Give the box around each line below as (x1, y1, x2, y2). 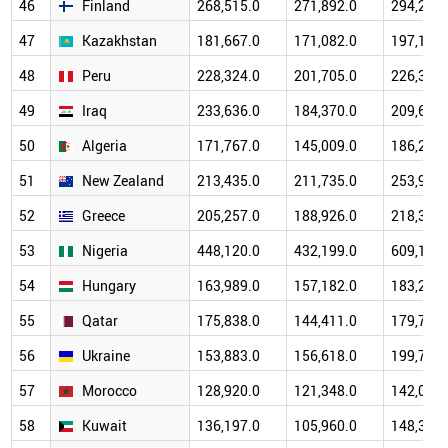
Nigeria (82, 241, 128, 261)
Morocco (82, 381, 137, 401)
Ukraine (82, 346, 130, 366)
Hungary (82, 276, 136, 296)
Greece (82, 206, 125, 226)
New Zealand (82, 171, 164, 191)
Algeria (82, 136, 127, 156)
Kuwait (82, 416, 127, 436)
